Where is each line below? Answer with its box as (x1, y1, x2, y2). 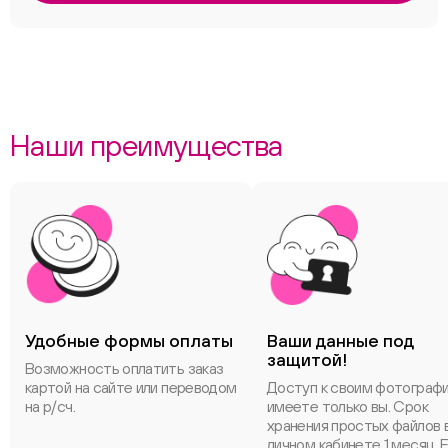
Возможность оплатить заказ (25, 359, 224, 377)
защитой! (267, 349, 347, 370)
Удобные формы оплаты (25, 330, 233, 351)
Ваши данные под (267, 330, 414, 351)
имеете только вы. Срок (267, 397, 428, 415)
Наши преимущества (10, 128, 283, 162)
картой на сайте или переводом (25, 378, 237, 396)
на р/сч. (25, 397, 75, 415)
